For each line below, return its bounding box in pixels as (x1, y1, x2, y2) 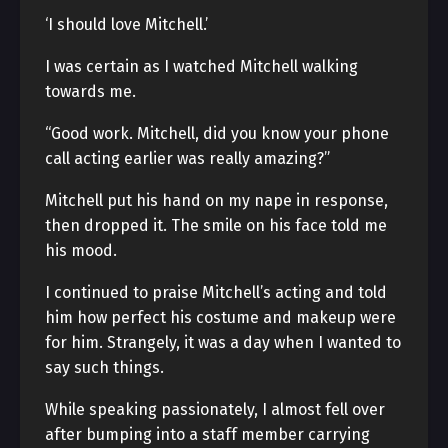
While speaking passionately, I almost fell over (45, 400, 385, 419)
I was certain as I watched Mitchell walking (45, 57, 358, 76)
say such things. (45, 358, 164, 377)
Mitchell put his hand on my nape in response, (45, 191, 388, 210)
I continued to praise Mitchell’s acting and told (45, 283, 387, 302)
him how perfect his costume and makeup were (45, 308, 396, 327)
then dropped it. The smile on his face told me (45, 216, 387, 235)
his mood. (45, 241, 117, 260)
